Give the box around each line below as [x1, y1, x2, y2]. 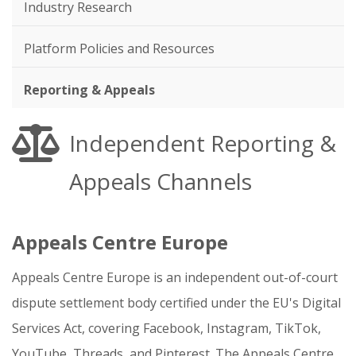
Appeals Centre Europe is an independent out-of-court [12, 268, 338, 286]
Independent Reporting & [69, 127, 336, 158]
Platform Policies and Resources [24, 39, 215, 57]
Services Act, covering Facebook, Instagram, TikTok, [12, 319, 321, 337]
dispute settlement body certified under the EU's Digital [12, 293, 341, 311]
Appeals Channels [69, 165, 252, 196]
